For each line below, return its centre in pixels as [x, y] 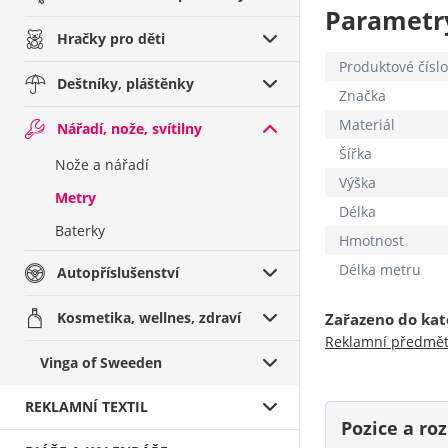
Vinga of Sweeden [101, 362]
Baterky [80, 230]
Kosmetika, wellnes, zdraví [149, 317]
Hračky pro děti [111, 38]
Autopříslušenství [118, 272]
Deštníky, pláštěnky [125, 83]
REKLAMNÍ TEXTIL [86, 406]
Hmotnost [371, 240]
